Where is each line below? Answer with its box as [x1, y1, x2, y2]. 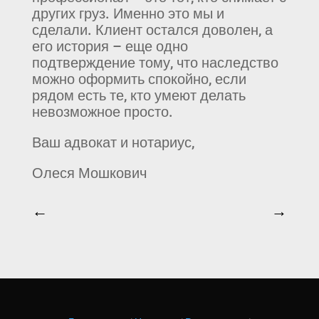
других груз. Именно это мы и [31, 4, 224, 22]
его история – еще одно [31, 37, 188, 55]
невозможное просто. [31, 103, 173, 120]
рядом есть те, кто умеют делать [31, 86, 246, 104]
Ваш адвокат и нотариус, [31, 133, 194, 151]
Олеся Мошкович [31, 164, 147, 182]
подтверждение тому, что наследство [31, 53, 278, 71]
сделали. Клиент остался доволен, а [31, 21, 273, 38]
